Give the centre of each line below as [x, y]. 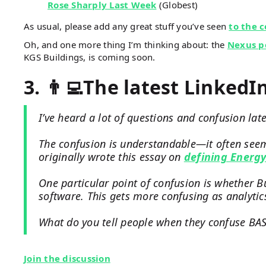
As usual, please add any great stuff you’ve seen [126, 26]
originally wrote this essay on [111, 156]
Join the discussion [67, 258]
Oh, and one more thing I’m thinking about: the [126, 44]
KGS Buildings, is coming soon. [90, 57]
